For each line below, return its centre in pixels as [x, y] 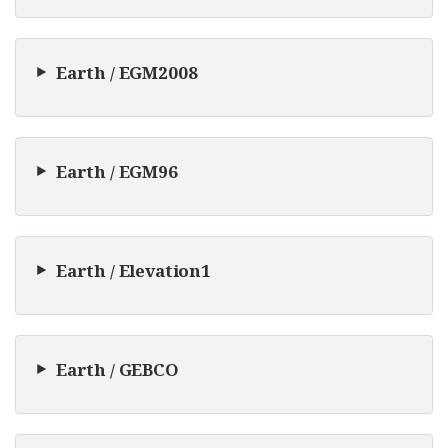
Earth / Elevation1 [133, 270]
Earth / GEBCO [117, 369]
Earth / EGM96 [117, 171]
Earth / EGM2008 [127, 72]
